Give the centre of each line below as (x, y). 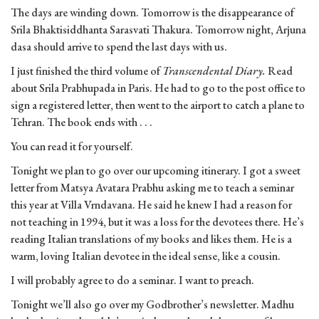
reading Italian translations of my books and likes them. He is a (151, 239)
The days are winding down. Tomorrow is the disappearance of (152, 13)
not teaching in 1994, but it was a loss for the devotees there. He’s (157, 222)
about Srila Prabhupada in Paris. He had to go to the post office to (158, 88)
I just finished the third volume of (87, 71)
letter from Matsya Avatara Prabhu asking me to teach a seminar (152, 188)
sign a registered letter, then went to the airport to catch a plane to (158, 105)
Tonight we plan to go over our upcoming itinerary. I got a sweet (156, 171)
